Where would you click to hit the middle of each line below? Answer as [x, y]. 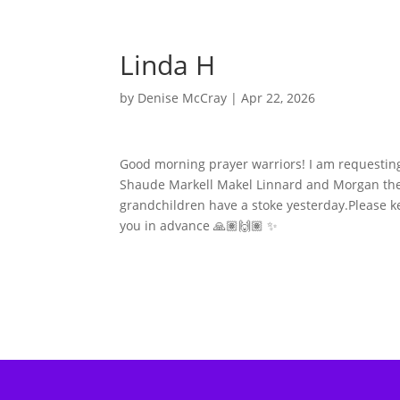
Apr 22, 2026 [279, 98]
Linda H [168, 65]
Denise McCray [183, 98]
